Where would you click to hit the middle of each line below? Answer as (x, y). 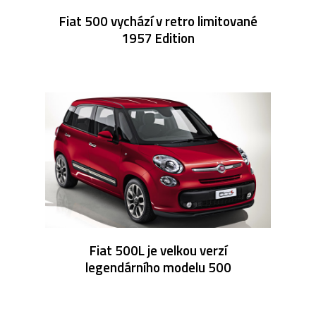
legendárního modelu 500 (158, 267)
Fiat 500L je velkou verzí (158, 250)
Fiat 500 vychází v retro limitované (158, 20)
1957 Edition (158, 37)
